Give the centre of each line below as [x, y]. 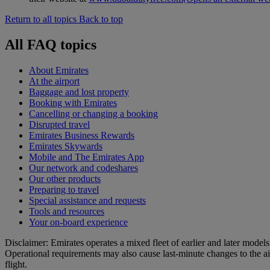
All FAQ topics [51, 45]
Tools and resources [67, 212]
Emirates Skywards [66, 146]
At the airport [54, 81]
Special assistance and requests [87, 201]
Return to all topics [41, 19]
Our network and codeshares [83, 168]
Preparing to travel [64, 190]
